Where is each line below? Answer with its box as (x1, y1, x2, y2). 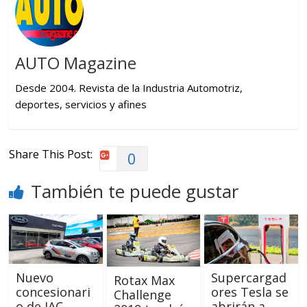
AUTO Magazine (14, 51, 136, 75)
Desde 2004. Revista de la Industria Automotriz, (14, 81, 243, 95)
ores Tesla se (210, 283, 288, 300)
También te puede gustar (31, 178, 239, 204)
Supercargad (210, 269, 286, 286)
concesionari (16, 283, 91, 300)
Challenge (113, 286, 171, 303)
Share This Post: (9, 146, 93, 162)
